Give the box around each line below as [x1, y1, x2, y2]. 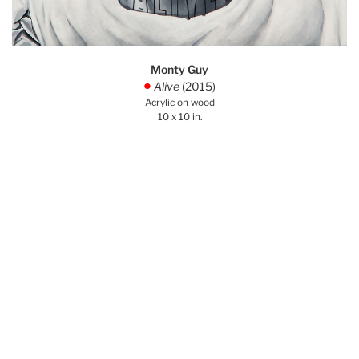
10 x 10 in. [157, 111, 202, 123]
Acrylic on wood [144, 96, 215, 108]
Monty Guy [151, 62, 208, 76]
